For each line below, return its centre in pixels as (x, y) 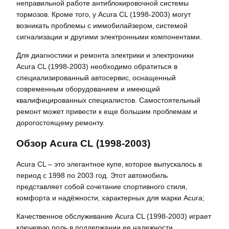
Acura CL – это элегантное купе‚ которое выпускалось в (109, 164)
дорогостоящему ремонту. (61, 123)
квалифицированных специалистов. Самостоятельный (108, 100)
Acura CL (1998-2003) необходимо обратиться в (97, 67)
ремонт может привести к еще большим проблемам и (107, 112)
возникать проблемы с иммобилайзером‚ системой (102, 25)
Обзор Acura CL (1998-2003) (83, 143)
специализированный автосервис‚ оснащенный (96, 78)
